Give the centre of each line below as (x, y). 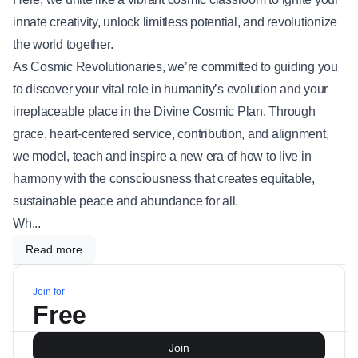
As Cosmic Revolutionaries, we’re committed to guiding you (175, 67)
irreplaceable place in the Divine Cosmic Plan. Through (164, 111)
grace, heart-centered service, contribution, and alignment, (171, 134)
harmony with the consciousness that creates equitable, (164, 179)
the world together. (63, 44)
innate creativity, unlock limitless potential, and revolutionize (175, 22)
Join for (49, 292)
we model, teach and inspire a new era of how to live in (162, 156)
